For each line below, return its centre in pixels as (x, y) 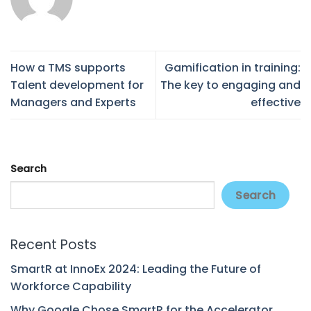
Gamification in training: (233, 67)
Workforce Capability (71, 286)
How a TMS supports (68, 67)
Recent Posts (53, 244)
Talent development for (77, 85)
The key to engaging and (230, 85)
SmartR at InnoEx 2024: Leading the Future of (136, 269)
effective (276, 102)
